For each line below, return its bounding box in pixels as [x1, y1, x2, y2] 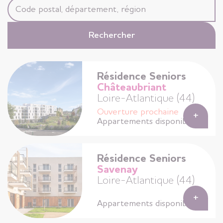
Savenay [97, 164, 138, 175]
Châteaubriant [97, 82, 166, 93]
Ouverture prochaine [97, 107, 179, 116]
